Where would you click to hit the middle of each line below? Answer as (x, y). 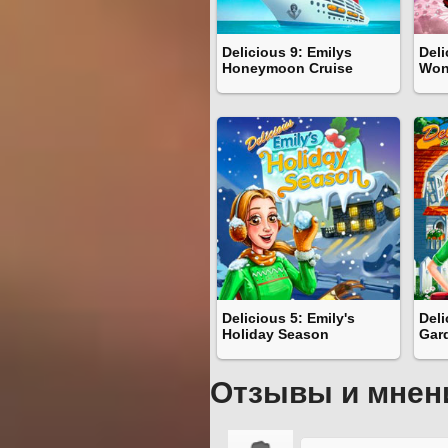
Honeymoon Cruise (287, 68)
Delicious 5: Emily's (288, 318)
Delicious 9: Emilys (287, 52)
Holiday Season (275, 334)
